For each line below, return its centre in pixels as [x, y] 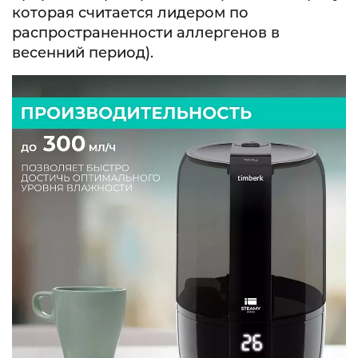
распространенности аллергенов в [146, 33]
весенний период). [83, 53]
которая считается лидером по [130, 13]
